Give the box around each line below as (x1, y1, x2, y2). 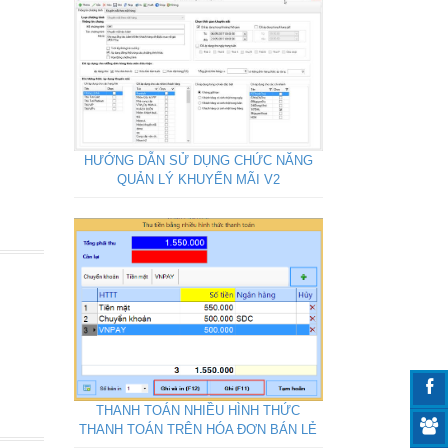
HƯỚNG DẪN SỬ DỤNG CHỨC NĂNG (83, 153, 313, 169)
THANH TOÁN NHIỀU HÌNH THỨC (96, 403, 300, 419)
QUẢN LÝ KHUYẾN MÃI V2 (116, 172, 280, 188)
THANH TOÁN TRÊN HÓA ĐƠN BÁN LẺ (79, 422, 317, 438)
